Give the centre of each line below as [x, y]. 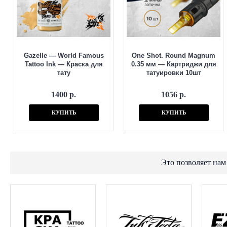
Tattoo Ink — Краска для [64, 64]
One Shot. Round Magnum [174, 55]
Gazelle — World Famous [64, 55]
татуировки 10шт [174, 73]
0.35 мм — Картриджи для [174, 64]
